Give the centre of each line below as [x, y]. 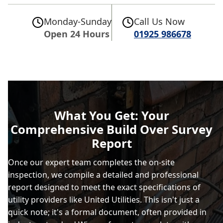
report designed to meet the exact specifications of [104, 187]
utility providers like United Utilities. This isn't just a [104, 200]
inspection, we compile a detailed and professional [103, 175]
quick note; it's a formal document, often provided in [107, 212]
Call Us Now [159, 21]
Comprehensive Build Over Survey [111, 129]
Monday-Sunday [78, 21]
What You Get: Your [111, 115]
